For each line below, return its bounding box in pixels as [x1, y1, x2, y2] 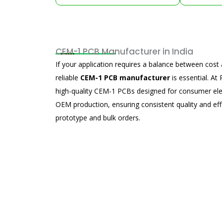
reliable [55, 73, 80, 82]
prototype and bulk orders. [55, 113, 142, 122]
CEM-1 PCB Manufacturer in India [55, 46, 193, 57]
